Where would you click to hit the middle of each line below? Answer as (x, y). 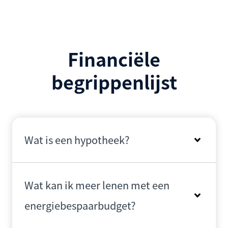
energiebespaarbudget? (80, 205)
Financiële (114, 59)
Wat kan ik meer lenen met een (97, 185)
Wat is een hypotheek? (77, 140)
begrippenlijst (114, 81)
